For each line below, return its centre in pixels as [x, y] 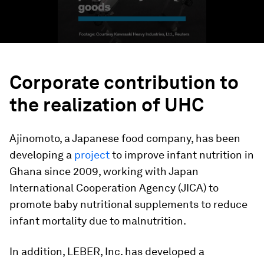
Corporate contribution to [124, 82]
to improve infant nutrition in [182, 155]
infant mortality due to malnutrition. [98, 221]
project [92, 155]
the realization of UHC [107, 105]
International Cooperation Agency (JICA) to [114, 188]
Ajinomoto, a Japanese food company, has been [125, 138]
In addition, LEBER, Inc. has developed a [107, 251]
